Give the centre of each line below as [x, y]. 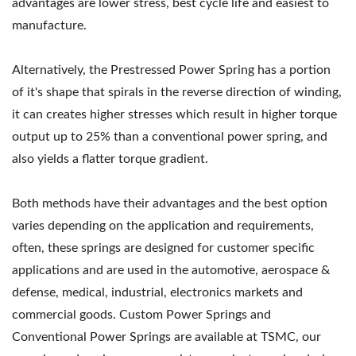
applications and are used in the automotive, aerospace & [171, 271]
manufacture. [49, 26]
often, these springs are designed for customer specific [163, 248]
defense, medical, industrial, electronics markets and [157, 293]
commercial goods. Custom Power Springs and [141, 315]
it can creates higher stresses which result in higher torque [174, 115]
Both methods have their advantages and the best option [170, 204]
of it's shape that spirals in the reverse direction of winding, [177, 93]
